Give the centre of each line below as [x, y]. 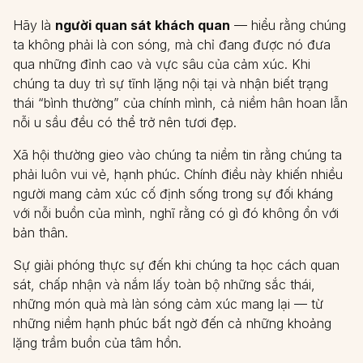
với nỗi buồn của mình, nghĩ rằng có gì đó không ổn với [176, 213]
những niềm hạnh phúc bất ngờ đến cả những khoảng [172, 323]
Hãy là [34, 25]
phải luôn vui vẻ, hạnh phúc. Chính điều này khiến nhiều [178, 174]
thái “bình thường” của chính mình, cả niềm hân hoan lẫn [180, 103]
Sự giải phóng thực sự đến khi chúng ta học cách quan [176, 265]
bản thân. [41, 233]
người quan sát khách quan [143, 25]
